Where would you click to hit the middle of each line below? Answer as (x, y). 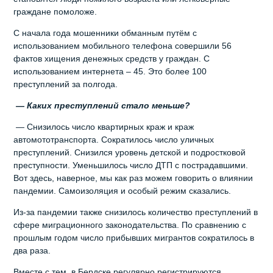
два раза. (32, 250)
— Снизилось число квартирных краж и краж (104, 126)
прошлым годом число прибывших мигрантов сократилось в (134, 237)
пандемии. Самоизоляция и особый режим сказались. (122, 190)
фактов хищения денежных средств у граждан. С (112, 58)
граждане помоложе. (55, 11)
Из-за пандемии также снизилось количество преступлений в (136, 212)
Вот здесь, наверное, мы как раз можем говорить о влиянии (133, 178)
